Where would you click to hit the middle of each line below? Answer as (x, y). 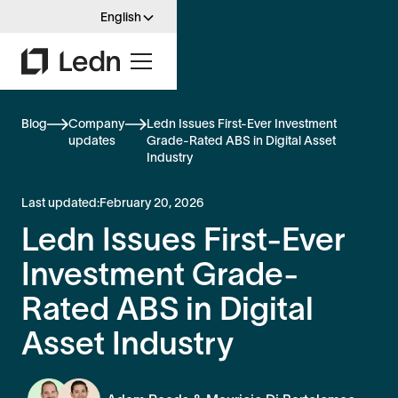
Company (96, 123)
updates (92, 140)
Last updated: (60, 202)
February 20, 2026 (151, 202)
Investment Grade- (160, 273)
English (121, 17)
